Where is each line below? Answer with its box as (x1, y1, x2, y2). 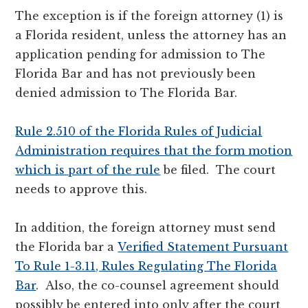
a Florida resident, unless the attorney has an (15, 27, 287, 42)
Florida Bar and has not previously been (15, 66, 256, 80)
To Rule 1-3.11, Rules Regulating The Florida (15, 258, 278, 273)
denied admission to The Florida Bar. (15, 85, 238, 100)
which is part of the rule (15, 162, 161, 177)
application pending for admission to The (15, 47, 266, 61)
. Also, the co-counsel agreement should (36, 278, 280, 292)
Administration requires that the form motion (15, 143, 293, 157)
